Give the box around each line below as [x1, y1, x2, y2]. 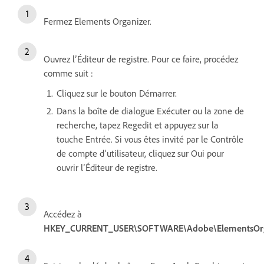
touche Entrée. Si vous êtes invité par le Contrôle [57, 133, 243, 146]
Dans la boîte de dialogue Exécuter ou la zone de [57, 105, 244, 117]
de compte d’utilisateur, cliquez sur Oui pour [57, 147, 224, 160]
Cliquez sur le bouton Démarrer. [57, 87, 177, 100]
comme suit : [44, 67, 93, 80]
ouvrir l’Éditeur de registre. [57, 161, 157, 174]
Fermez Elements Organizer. [44, 15, 151, 28]
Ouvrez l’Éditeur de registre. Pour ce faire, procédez [44, 53, 238, 65]
